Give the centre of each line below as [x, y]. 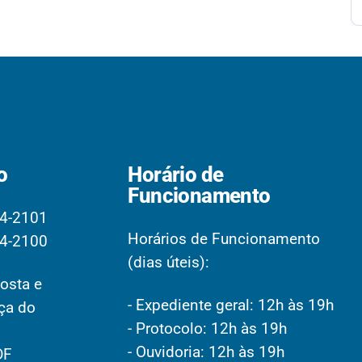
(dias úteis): [169, 262]
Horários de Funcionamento [224, 238]
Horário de [176, 174]
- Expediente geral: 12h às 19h [231, 305]
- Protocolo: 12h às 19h [208, 328]
